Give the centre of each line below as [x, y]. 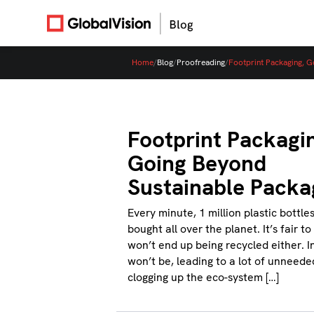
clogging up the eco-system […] [204, 278]
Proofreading [201, 63]
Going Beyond [197, 164]
